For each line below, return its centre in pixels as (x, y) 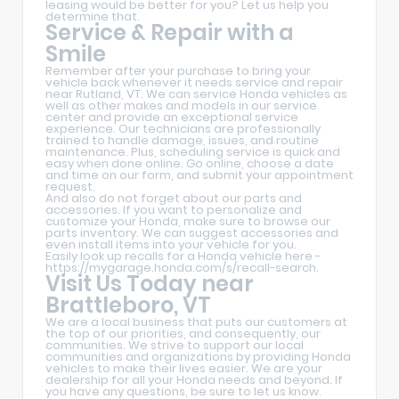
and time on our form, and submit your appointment (199, 175)
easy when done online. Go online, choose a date (190, 163)
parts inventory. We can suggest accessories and (192, 232)
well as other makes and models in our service (181, 105)
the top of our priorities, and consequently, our (183, 333)
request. (70, 186)
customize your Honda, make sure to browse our (188, 221)
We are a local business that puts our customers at (196, 322)
